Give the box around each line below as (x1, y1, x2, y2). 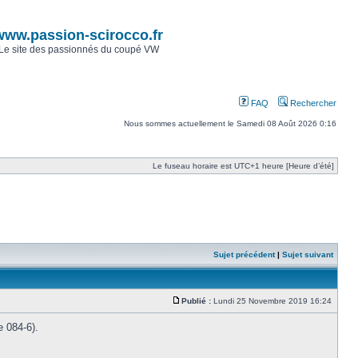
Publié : (181, 296, 211, 305)
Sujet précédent (213, 250, 275, 259)
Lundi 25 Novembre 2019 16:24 (211, 296, 334, 305)
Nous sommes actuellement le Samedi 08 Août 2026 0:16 (124, 119, 336, 128)
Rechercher (288, 98, 336, 108)
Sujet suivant (282, 250, 333, 259)
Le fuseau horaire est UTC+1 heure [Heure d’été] (153, 161, 334, 170)
